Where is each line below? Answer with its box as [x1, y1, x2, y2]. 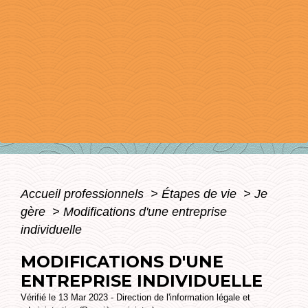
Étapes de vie [162, 187, 240, 201]
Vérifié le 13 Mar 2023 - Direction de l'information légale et [21, 292, 250, 302]
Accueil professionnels [21, 187, 147, 201]
